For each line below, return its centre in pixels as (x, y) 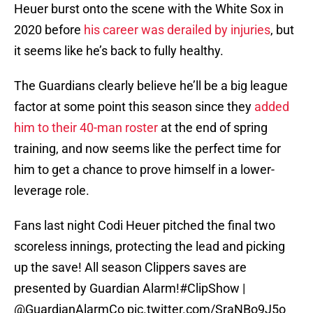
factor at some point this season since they (134, 107)
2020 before (49, 30)
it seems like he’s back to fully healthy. (119, 51)
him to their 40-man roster (87, 128)
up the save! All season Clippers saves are (130, 268)
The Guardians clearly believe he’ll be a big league (151, 86)
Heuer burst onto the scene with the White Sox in (149, 9)
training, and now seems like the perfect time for (147, 149)
